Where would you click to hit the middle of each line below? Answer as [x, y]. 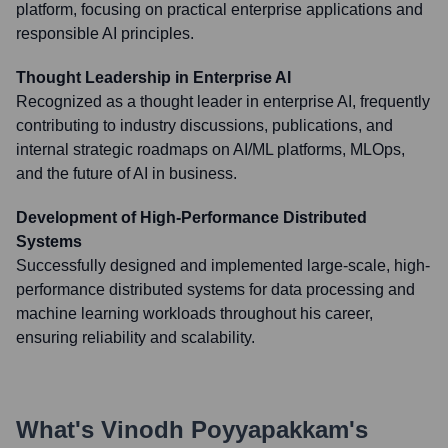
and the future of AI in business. [126, 173]
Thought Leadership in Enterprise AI [153, 77]
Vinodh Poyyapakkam [225, 429]
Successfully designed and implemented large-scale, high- [223, 265]
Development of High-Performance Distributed [191, 217]
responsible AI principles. [105, 33]
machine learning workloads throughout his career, [194, 313]
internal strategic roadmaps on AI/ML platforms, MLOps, [210, 149]
